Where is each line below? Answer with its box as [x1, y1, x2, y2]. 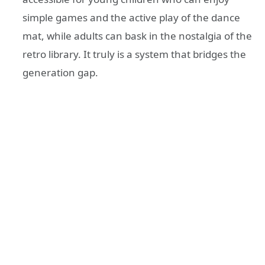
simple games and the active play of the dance [22, 11, 240, 25]
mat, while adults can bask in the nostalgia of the [22, 29, 252, 43]
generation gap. [22, 66, 98, 80]
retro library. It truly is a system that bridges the [22, 47, 246, 62]
